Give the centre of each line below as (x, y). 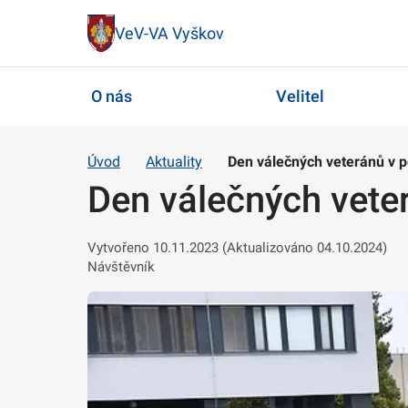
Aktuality (174, 161)
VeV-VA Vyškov (169, 33)
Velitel (300, 97)
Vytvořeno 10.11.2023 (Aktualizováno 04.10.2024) (237, 247)
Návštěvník (121, 266)
